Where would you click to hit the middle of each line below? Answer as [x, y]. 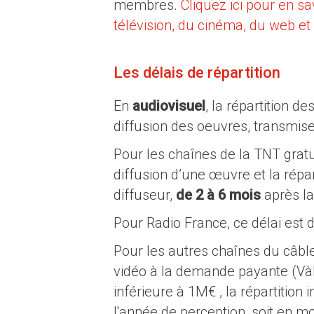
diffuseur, [145, 195]
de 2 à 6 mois [218, 195]
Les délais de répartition [197, 73]
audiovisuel [169, 106]
